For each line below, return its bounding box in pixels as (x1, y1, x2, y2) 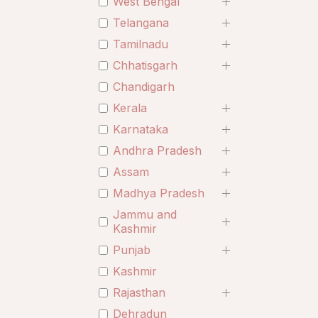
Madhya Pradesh (113, 186, 204, 200)
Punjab (113, 243, 150, 257)
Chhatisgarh (113, 58, 177, 72)
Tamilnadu (113, 37, 168, 51)
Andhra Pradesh (113, 143, 202, 158)
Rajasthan (113, 285, 165, 300)
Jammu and (113, 207, 177, 221)
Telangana (113, 16, 169, 30)
